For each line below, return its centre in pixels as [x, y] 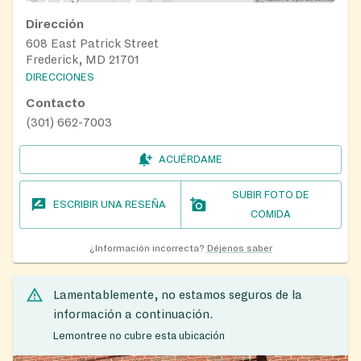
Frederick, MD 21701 [83, 59]
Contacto [56, 103]
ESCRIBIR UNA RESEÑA [110, 204]
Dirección [55, 24]
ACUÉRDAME [190, 159]
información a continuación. [133, 314]
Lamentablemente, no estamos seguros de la [178, 295]
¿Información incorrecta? [147, 248]
